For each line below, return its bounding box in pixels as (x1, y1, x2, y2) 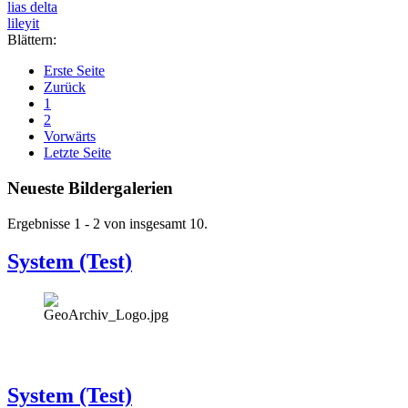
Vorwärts (44, 128, 96, 145)
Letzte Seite (44, 145, 111, 161)
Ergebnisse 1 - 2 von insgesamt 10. (7, 215, 208, 231)
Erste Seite (44, 63, 105, 79)
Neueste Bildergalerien (7, 178, 173, 198)
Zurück (44, 79, 86, 96)
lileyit (7, 15, 39, 32)
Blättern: (7, 32, 56, 48)
